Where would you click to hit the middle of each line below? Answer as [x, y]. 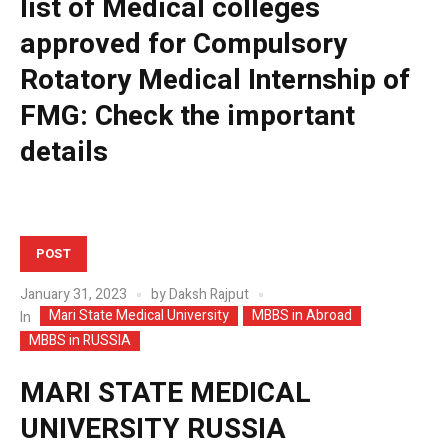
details [64, 152]
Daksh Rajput [209, 294]
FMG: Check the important [187, 116]
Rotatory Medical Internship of [215, 80]
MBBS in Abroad [302, 315]
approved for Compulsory [183, 44]
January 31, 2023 [73, 294]
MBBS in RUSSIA [80, 340]
